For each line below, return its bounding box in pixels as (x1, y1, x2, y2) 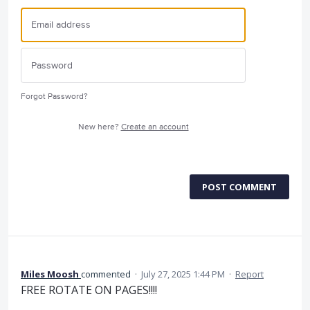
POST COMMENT (202, 180, 277, 193)
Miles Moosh (21, 267, 79, 280)
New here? (77, 121, 121, 132)
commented (81, 267, 133, 280)
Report (235, 267, 264, 280)
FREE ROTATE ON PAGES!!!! (21, 282, 157, 298)
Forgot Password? (21, 91, 88, 102)
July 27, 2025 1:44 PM (141, 267, 225, 280)
